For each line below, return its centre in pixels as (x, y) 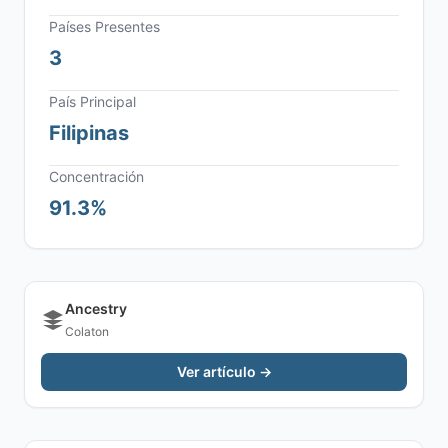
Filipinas (89, 133)
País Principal (92, 101)
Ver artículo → (224, 371)
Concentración (96, 176)
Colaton (87, 331)
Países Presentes (104, 26)
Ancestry (96, 308)
